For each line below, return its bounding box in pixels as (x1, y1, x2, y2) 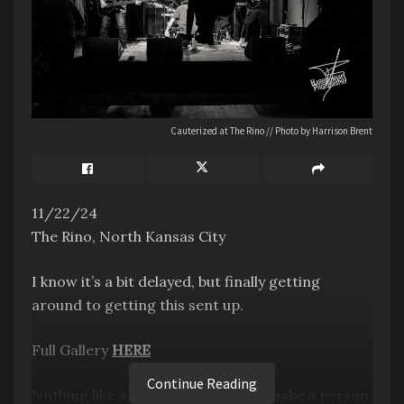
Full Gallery (32, 340, 112, 359)
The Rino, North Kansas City (32, 226, 225, 245)
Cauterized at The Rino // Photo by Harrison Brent (170, 124, 372, 137)
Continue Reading (147, 373, 257, 392)
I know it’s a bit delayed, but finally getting (32, 271, 320, 290)
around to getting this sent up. (32, 295, 243, 314)
